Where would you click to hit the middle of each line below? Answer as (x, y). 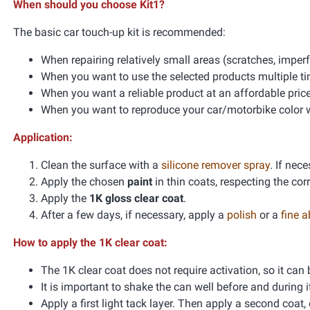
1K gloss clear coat (136, 198)
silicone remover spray (216, 165)
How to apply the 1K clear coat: (90, 243)
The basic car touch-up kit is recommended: (119, 32)
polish (242, 215)
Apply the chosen (84, 182)
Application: (43, 137)
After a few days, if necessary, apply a (134, 215)
